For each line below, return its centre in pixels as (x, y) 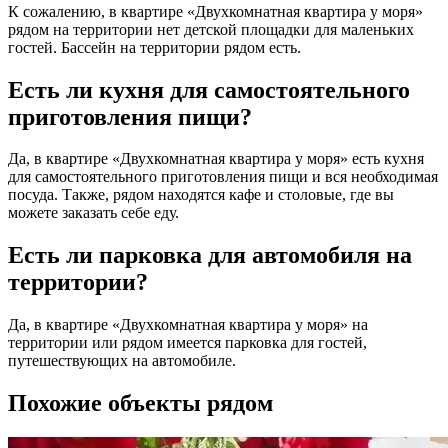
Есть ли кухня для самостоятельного (209, 89)
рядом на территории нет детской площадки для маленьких (211, 29)
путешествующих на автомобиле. (122, 361)
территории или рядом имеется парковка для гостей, (187, 343)
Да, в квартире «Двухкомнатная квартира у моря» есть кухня (216, 159)
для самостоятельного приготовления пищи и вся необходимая (223, 177)
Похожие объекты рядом (140, 403)
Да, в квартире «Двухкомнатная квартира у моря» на (188, 325)
